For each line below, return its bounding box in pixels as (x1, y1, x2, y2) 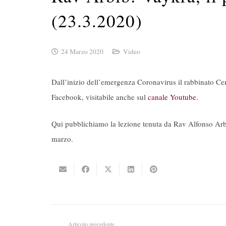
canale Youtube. (148, 92, 198, 102)
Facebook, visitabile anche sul (51, 92, 148, 102)
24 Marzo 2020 (61, 47, 104, 56)
